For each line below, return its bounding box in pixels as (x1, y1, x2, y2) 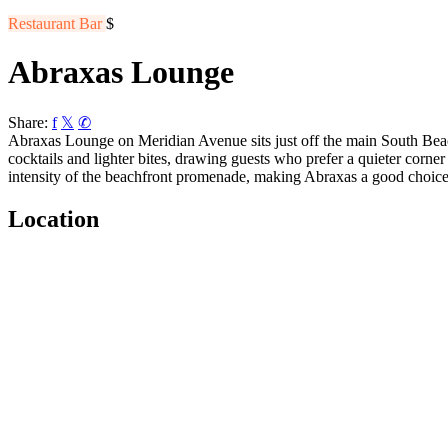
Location (8, 205, 99, 232)
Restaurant (8, 15, 79, 32)
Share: (8, 113, 48, 131)
